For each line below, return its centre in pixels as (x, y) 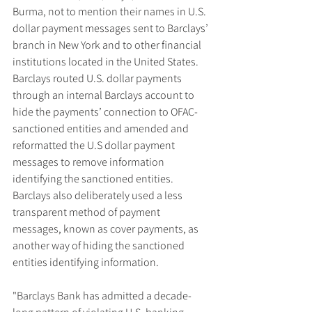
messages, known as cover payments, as (107, 229)
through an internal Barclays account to (104, 95)
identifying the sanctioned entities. (94, 179)
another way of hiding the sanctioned (100, 245)
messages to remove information (89, 162)
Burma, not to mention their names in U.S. (110, 11)
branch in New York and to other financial (108, 45)
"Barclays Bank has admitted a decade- (102, 296)
